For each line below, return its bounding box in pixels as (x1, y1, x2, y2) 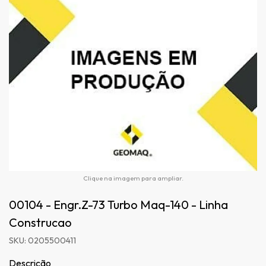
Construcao (9, 215, 72, 230)
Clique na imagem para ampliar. (83, 174, 183, 183)
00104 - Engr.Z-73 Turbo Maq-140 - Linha (9, 197, 228, 213)
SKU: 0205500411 (9, 235, 76, 246)
